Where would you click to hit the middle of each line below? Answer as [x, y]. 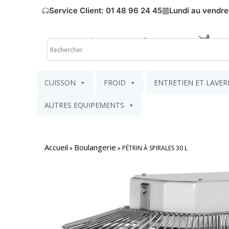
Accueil [56, 147]
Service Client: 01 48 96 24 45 [106, 10]
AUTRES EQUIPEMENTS [84, 105]
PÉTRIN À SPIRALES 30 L [155, 148]
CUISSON [60, 83]
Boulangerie [95, 147]
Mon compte [175, 41]
